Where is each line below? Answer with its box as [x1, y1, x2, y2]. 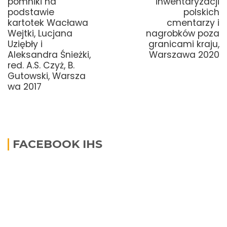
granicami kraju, [148, 37, 219, 50]
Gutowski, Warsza [8, 69, 86, 82]
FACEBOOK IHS [13, 137, 102, 152]
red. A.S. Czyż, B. [8, 59, 74, 71]
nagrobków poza [146, 27, 219, 40]
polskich [183, 6, 219, 18]
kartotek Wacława [8, 16, 88, 29]
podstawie [8, 6, 54, 18]
